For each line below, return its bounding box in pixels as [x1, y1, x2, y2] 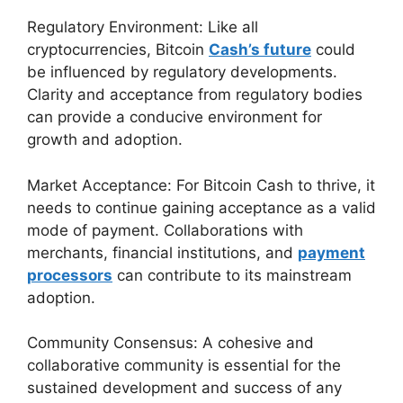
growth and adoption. [27, 130, 183, 149]
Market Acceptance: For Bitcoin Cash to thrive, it [27, 175, 375, 194]
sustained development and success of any [27, 379, 342, 398]
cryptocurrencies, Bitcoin [27, 40, 209, 59]
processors [27, 265, 112, 284]
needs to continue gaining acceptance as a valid [27, 198, 376, 217]
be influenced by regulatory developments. [27, 63, 337, 82]
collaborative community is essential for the [27, 356, 341, 375]
